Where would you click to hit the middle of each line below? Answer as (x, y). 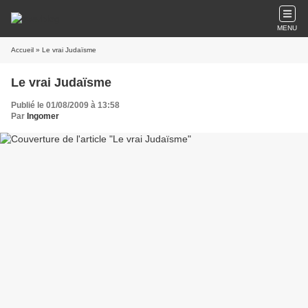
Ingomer (43, 116)
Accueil (22, 50)
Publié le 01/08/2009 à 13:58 (65, 105)
